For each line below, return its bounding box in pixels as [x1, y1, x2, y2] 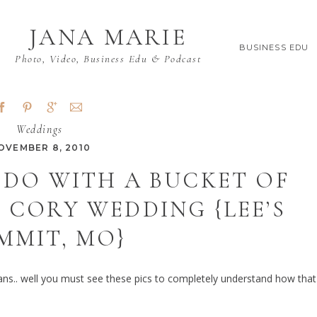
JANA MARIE [29, 23, 187, 51]
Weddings [16, 122, 63, 137]
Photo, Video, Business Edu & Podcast [15, 52, 201, 65]
